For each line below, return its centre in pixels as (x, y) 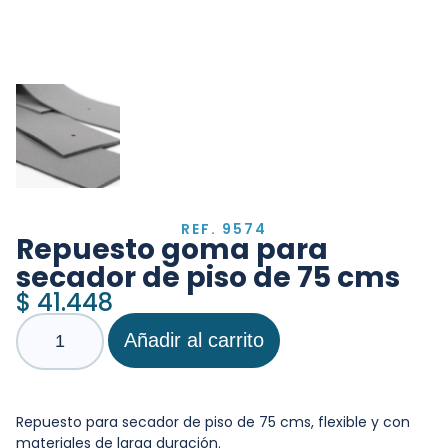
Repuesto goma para (172, 250)
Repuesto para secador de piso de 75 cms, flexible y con (213, 422)
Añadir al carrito (194, 340)
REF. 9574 (224, 229)
